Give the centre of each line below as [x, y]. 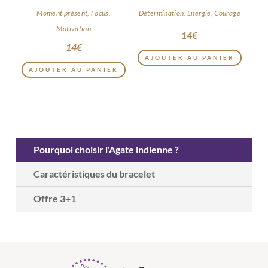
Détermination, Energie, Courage [189, 13]
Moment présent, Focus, [74, 13]
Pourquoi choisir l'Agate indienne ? [106, 150]
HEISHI [189, 8]
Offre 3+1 [55, 199]
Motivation [74, 28]
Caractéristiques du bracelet [95, 174]
